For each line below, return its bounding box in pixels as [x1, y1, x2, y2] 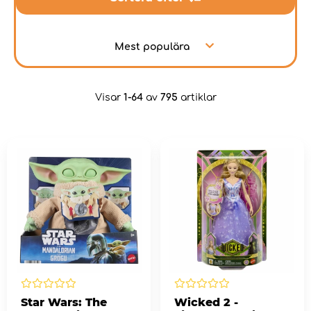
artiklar [177, 92, 217, 103]
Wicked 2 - [174, 296, 238, 310]
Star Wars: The [21, 296, 107, 310]
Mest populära [115, 41, 190, 52]
